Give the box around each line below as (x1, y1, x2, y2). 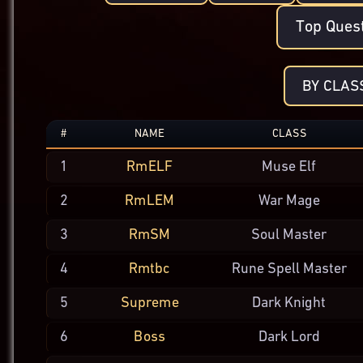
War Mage (258, 194, 320, 209)
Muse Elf (262, 160, 317, 175)
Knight (284, 296, 327, 311)
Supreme (120, 296, 179, 310)
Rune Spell (231, 262, 300, 277)
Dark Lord (258, 330, 320, 345)
